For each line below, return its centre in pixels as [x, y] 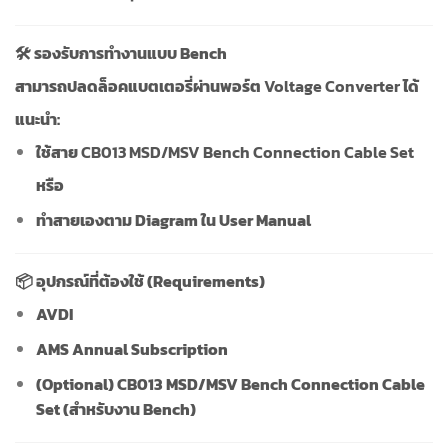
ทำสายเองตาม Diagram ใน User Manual [173, 219]
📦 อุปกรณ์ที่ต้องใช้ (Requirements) [140, 281]
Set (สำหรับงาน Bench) [115, 408]
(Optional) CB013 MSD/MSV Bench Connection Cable [230, 383]
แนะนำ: [37, 119]
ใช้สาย [58, 152]
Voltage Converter [332, 86]
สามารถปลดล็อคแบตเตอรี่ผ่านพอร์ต [139, 86]
